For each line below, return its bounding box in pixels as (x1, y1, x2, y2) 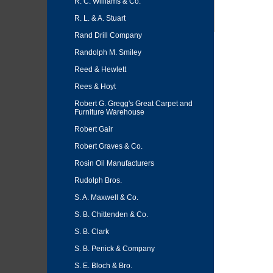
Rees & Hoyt (74, 82, 116, 91)
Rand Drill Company (74, 31, 142, 40)
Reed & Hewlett (74, 65, 126, 74)
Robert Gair (74, 125, 113, 133)
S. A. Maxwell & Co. (74, 193, 138, 202)
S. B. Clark (74, 227, 109, 236)
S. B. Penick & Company (74, 244, 155, 253)
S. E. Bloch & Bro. (74, 261, 132, 270)
